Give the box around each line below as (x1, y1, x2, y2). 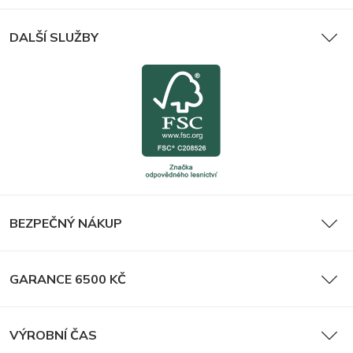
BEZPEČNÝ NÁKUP (9, 214, 122, 231)
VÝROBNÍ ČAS (9, 326, 97, 343)
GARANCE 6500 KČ (9, 270, 126, 287)
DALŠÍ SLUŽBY (9, 28, 98, 45)
